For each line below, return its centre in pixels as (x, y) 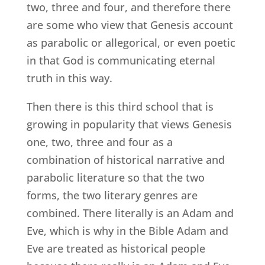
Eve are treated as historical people (116, 248)
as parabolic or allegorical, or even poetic (131, 42)
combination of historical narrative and (125, 159)
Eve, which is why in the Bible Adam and (127, 230)
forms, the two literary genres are (112, 195)
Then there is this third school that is (120, 106)
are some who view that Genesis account (130, 25)
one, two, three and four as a (99, 142)
